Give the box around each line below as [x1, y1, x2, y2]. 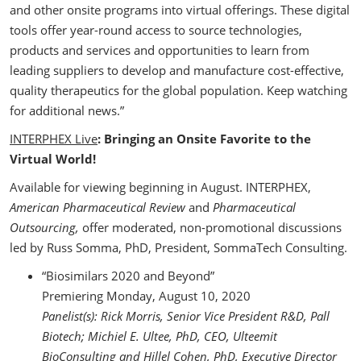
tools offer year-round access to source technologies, [10, 22, 302, 38]
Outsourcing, [10, 219, 82, 235]
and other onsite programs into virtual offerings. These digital [10, 2, 350, 18]
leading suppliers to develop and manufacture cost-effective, [10, 62, 344, 78]
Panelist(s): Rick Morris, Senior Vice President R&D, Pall [42, 308, 330, 324]
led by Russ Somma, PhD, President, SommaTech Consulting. [10, 239, 347, 255]
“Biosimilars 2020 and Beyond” [42, 268, 311, 284]
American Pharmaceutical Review [10, 199, 189, 215]
